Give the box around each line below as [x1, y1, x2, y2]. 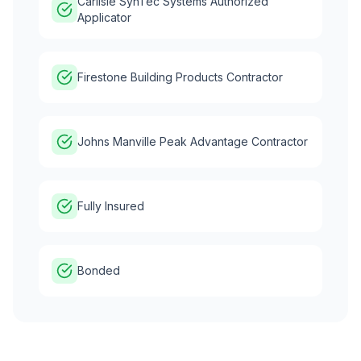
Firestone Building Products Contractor [77, 69, 283, 84]
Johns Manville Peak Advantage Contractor [77, 134, 308, 148]
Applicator [77, 10, 131, 24]
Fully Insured [77, 198, 144, 213]
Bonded [77, 263, 120, 277]
